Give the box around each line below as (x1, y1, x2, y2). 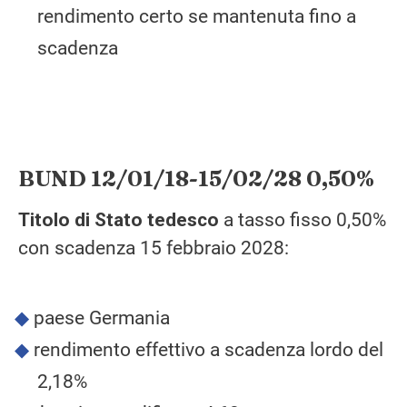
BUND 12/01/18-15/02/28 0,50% (18, 165, 374, 193)
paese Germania (33, 307, 170, 330)
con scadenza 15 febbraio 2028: (18, 237, 289, 260)
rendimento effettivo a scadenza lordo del (33, 339, 383, 362)
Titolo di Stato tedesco (18, 209, 219, 232)
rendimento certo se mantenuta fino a (37, 5, 356, 27)
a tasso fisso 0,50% (219, 209, 386, 232)
